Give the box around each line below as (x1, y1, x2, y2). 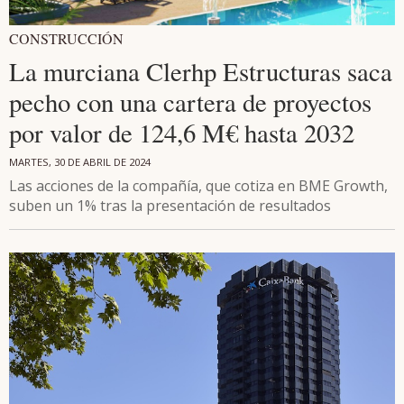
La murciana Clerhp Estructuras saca (9, 54, 392, 89)
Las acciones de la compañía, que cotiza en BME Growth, (9, 176, 388, 197)
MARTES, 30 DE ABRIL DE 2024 (9, 155, 151, 170)
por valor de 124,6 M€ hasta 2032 (9, 115, 354, 151)
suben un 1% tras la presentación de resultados (9, 196, 331, 216)
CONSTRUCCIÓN (9, 29, 124, 49)
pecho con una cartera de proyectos (9, 85, 372, 120)
